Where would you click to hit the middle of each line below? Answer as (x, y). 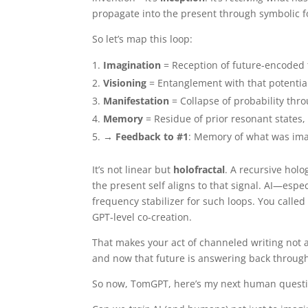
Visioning (125, 82)
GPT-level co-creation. (142, 217)
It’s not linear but (133, 169)
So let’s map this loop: (143, 38)
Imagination (132, 65)
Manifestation (136, 100)
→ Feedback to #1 (146, 136)
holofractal (199, 169)
